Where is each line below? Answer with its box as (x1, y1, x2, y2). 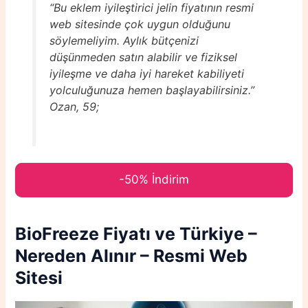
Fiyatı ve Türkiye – (103, 223, 258, 245)
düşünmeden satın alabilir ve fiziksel (49, 50, 237, 65)
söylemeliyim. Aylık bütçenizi (49, 34, 199, 48)
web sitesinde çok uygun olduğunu (49, 17, 230, 32)
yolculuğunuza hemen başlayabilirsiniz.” (49, 83, 254, 98)
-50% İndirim (119, 172, 189, 186)
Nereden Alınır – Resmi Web (15, 245, 248, 267)
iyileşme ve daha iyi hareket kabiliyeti (49, 67, 244, 81)
